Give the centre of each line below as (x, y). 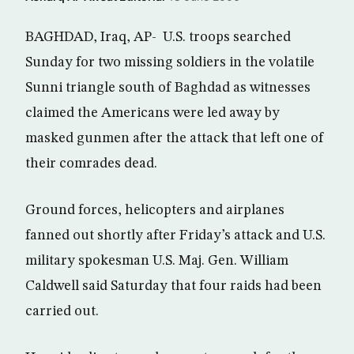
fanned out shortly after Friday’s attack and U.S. (175, 235)
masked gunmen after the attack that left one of (175, 138)
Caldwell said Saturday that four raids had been (173, 286)
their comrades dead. (91, 164)
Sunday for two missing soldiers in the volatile (170, 62)
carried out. (62, 311)
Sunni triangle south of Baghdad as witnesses (168, 88)
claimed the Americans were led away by (153, 113)
